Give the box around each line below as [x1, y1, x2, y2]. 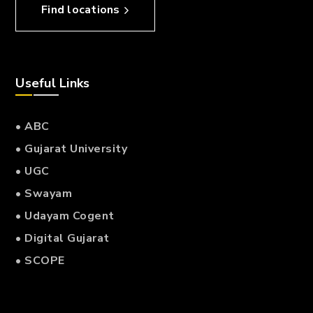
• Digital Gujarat [15, 231, 110, 247]
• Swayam [15, 186, 73, 202]
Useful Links [15, 75, 90, 92]
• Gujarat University [15, 141, 128, 157]
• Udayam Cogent [15, 208, 115, 224]
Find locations [41, 2, 120, 18]
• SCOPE [15, 253, 65, 269]
